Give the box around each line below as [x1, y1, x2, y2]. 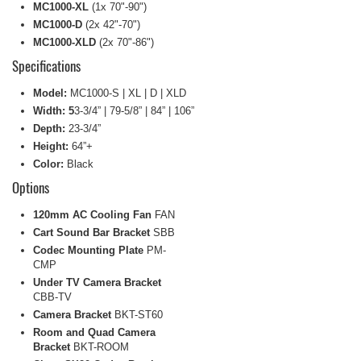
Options [12, 176, 49, 197]
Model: [33, 86, 70, 99]
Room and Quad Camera [33, 326, 156, 338]
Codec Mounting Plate [33, 243, 147, 256]
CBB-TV [33, 290, 72, 303]
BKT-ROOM [73, 340, 129, 353]
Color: [33, 157, 67, 170]
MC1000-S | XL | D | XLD [70, 86, 186, 99]
